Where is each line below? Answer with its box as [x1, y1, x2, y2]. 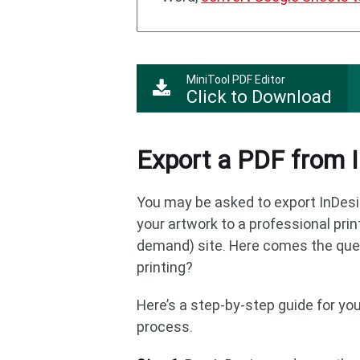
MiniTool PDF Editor [186, 73, 286, 86]
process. [137, 318, 194, 335]
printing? [137, 259, 194, 276]
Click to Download [186, 87, 333, 107]
